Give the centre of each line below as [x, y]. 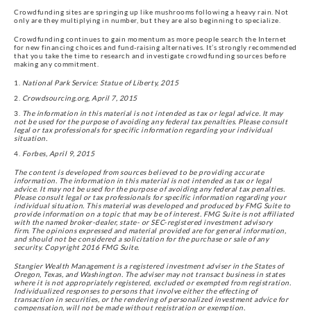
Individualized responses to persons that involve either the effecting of [136, 291]
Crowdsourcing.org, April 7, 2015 [79, 98]
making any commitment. [57, 64]
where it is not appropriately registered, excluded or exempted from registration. [153, 282]
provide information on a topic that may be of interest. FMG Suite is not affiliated [154, 213]
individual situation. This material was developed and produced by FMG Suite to [152, 205]
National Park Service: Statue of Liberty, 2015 [100, 82]
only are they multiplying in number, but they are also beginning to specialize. [148, 20]
